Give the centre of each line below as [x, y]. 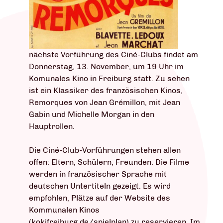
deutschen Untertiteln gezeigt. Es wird [100, 186]
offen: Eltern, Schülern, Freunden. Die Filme [109, 162]
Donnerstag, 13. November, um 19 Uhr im [106, 67]
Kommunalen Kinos [64, 210]
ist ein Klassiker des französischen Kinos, [106, 91]
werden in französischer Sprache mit [98, 174]
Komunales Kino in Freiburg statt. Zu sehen [109, 79]
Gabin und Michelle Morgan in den [92, 114]
